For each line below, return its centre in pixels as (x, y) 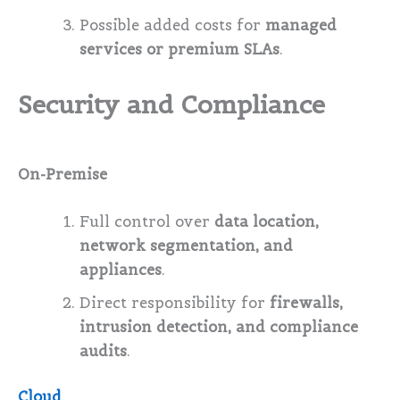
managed (301, 25)
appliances (121, 270)
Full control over (147, 221)
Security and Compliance (171, 104)
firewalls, (307, 303)
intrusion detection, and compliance (219, 327)
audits (104, 351)
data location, (267, 221)
